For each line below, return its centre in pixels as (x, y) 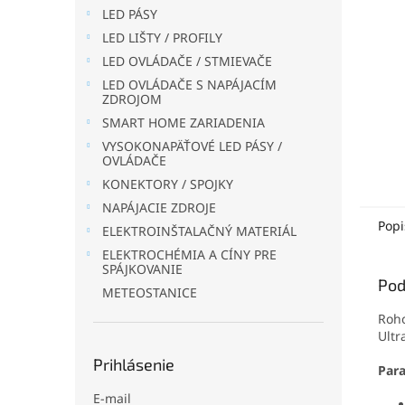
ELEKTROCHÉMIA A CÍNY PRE (189, 254)
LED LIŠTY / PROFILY (162, 38)
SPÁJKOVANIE (142, 269)
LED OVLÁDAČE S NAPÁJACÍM (189, 85)
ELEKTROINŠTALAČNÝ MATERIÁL (199, 231)
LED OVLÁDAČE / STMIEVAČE (187, 61)
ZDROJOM (132, 99)
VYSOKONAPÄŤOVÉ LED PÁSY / (192, 146)
